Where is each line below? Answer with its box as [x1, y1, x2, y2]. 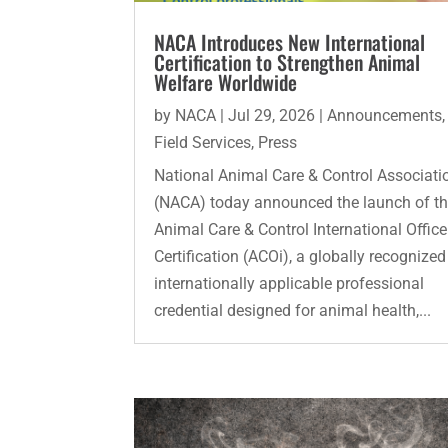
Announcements [327, 105, 443, 125]
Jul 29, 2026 [228, 105, 316, 125]
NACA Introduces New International [154, 26, 426, 57]
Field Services [154, 132, 252, 152]
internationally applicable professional [154, 273, 425, 293]
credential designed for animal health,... [154, 300, 432, 320]
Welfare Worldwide [154, 66, 298, 97]
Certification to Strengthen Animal [154, 46, 421, 77]
